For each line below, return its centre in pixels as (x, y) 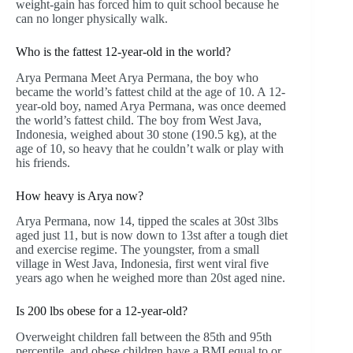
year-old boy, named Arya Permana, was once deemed (151, 106)
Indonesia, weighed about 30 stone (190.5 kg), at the (146, 134)
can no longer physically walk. (92, 18)
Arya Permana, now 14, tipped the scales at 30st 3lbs (147, 221)
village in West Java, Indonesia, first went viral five (142, 264)
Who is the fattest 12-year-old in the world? (123, 51)
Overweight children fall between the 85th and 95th (144, 337)
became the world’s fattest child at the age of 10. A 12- (150, 91)
